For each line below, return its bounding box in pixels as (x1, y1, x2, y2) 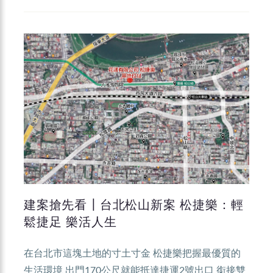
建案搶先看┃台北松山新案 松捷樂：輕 (24, 197, 244, 211)
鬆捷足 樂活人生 (24, 214, 117, 229)
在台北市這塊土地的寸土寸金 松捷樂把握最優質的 (24, 248, 241, 258)
